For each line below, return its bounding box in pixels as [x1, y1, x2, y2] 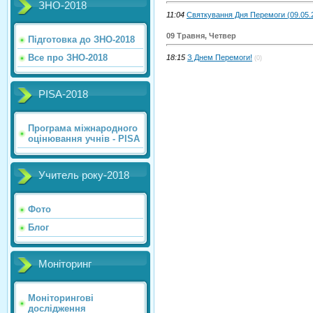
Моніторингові [28, 292, 94, 303]
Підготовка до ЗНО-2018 [28, 34, 135, 45]
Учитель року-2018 [38, 169, 129, 181]
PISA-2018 [38, 88, 88, 100]
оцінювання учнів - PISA [28, 133, 140, 144]
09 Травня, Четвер [166, 31, 236, 41]
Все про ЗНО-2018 [28, 52, 108, 63]
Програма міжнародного [28, 122, 138, 133]
